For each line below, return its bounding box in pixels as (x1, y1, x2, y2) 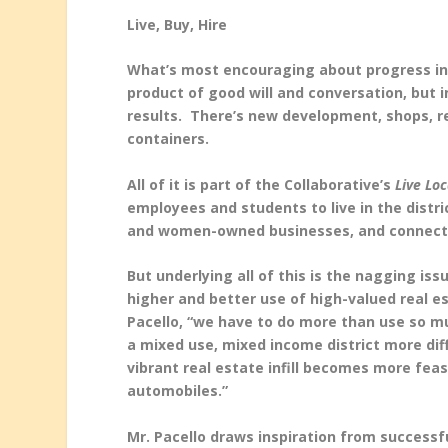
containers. (127, 129, 210, 149)
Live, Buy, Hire (127, 14, 228, 34)
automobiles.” (127, 381, 229, 401)
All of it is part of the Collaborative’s (127, 174, 396, 194)
